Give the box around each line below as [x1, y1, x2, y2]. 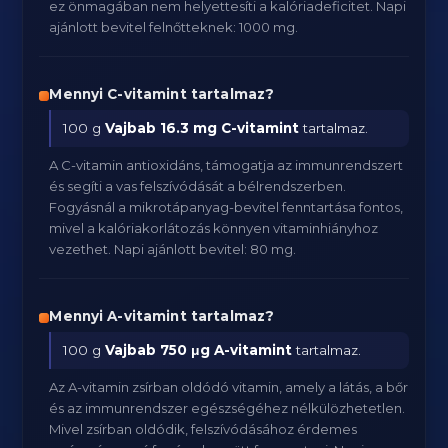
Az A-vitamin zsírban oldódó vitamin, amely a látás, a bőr [49, 379, 409, 395]
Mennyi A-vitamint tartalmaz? [49, 308, 275, 324]
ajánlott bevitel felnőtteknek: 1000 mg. [49, 19, 299, 35]
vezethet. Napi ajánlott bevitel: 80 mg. [49, 241, 297, 257]
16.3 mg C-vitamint [160, 120, 300, 136]
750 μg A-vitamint [160, 342, 293, 358]
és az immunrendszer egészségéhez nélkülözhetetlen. [49, 400, 406, 416]
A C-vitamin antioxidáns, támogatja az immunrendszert [49, 157, 404, 173]
